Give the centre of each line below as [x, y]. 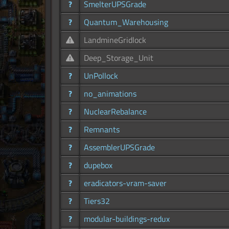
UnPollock [101, 76]
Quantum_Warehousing [126, 22]
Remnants [102, 130]
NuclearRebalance [115, 112]
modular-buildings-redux [127, 219]
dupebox [98, 165]
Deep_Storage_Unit [119, 58]
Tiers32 [97, 201]
